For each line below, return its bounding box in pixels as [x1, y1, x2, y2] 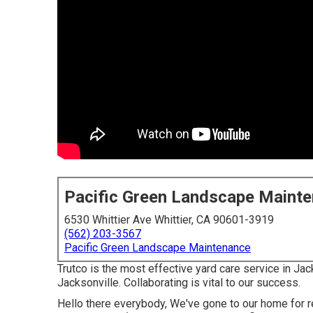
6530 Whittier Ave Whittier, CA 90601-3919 [64, 213, 274, 226]
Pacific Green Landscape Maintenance [64, 241, 251, 254]
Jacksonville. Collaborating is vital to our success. [57, 276, 300, 289]
